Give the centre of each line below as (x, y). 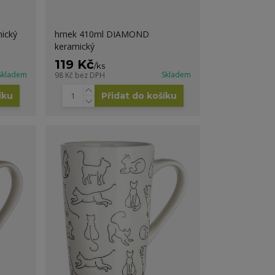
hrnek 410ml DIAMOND (102, 34)
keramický (75, 46)
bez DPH (90, 75)
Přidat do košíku (139, 95)
